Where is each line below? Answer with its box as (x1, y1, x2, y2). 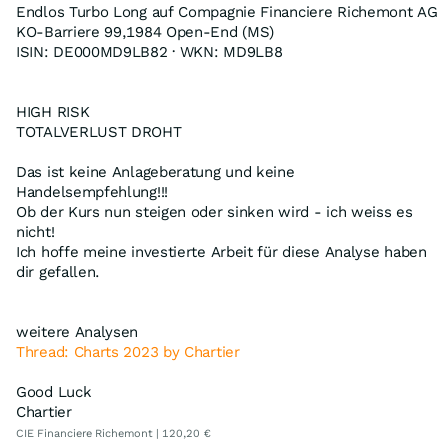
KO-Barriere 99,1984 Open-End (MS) (16, 22, 275, 41)
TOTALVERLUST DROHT (16, 122, 182, 141)
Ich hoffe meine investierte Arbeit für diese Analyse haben (16, 242, 427, 261)
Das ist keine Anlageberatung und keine (16, 162, 295, 181)
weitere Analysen (16, 322, 139, 341)
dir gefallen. (16, 262, 101, 281)
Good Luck (16, 382, 92, 401)
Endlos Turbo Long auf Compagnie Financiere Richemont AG (16, 2, 438, 21)
